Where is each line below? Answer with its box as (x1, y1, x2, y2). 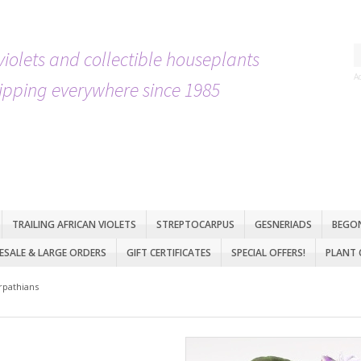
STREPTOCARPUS (156, 218, 234, 231)
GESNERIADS (255, 218, 312, 231)
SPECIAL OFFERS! (231, 246, 305, 259)
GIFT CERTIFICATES (127, 246, 211, 259)
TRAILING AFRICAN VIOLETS (12, 218, 136, 231)
